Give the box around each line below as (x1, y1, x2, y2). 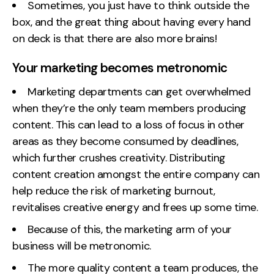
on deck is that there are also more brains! (12, 31, 217, 46)
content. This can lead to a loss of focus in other (12, 117, 245, 133)
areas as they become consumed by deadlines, (12, 134, 239, 149)
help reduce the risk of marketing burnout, (12, 183, 215, 199)
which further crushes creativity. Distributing (12, 150, 226, 166)
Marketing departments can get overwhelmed (28, 84, 251, 100)
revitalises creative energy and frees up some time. (12, 200, 258, 215)
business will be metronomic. (12, 239, 151, 254)
